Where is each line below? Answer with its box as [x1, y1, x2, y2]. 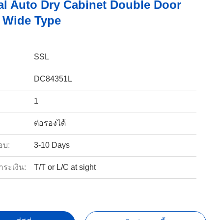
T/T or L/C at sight [33, 163, 96, 171]
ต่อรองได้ [33, 119, 66, 127]
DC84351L [33, 75, 72, 83]
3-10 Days [33, 141, 70, 149]
